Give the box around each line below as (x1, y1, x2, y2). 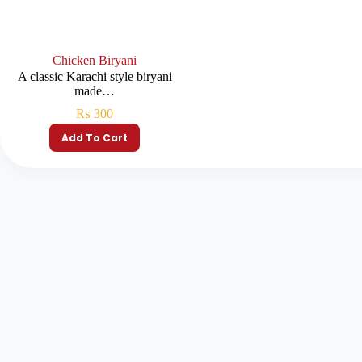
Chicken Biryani (53, 53, 137, 68)
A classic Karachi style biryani (17, 69, 172, 84)
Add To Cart (61, 130, 128, 145)
